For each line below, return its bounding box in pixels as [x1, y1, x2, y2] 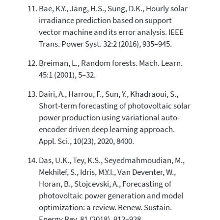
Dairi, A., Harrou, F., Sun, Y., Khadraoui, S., [38, 88, 178, 99]
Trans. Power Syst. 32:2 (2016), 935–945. [38, 38, 172, 49]
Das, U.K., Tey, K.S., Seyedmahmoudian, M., [38, 155, 185, 165]
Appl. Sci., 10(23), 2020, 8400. [38, 136, 134, 146]
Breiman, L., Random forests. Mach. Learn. [38, 57, 183, 68]
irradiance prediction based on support [38, 15, 172, 26]
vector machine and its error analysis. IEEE [38, 27, 184, 37]
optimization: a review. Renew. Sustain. [38, 202, 172, 213]
